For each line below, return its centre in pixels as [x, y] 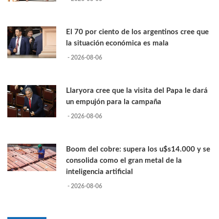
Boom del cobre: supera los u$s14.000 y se [138, 150]
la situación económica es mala [117, 44]
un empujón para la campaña [114, 102]
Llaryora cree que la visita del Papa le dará [137, 91]
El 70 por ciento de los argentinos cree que [137, 32]
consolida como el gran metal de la [124, 161]
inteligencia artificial [99, 172]
